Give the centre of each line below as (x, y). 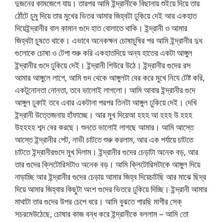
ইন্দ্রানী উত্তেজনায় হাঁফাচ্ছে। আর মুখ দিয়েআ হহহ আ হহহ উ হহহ (104, 114)
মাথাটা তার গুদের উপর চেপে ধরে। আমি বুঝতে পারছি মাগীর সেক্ (98, 201)
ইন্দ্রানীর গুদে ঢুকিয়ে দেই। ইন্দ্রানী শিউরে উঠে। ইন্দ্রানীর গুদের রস (103, 65)
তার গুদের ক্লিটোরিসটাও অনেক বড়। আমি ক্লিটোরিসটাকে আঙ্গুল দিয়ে (108, 164)
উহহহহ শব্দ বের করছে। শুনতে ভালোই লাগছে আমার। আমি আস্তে (104, 127)
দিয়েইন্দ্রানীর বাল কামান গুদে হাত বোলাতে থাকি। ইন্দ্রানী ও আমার (101, 28)
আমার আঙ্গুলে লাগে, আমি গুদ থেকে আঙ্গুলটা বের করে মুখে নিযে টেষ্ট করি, (110, 77)
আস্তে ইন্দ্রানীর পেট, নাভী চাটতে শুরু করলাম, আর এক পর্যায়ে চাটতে (104, 139)
